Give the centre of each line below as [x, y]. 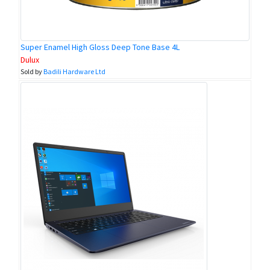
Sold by [32, 72]
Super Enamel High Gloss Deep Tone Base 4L [100, 47]
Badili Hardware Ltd [74, 72]
